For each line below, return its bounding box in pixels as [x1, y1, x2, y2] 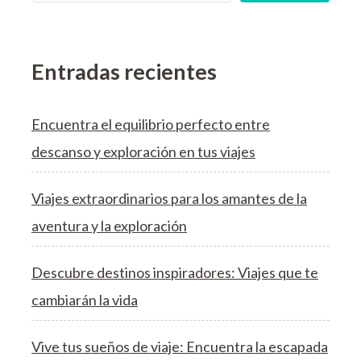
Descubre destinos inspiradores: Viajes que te [31, 263, 318, 282]
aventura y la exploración [31, 217, 187, 235]
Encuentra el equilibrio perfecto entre [31, 115, 270, 134]
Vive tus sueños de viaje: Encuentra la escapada [31, 338, 328, 356]
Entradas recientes [31, 57, 217, 85]
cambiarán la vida [31, 291, 138, 309]
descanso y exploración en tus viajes [31, 143, 255, 161]
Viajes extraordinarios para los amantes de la [31, 189, 307, 208]
